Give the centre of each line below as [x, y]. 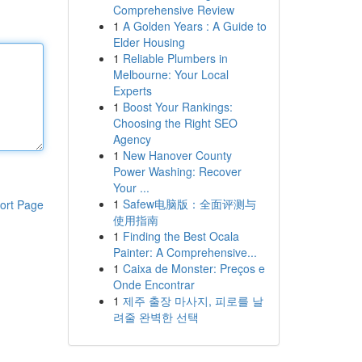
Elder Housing [149, 42]
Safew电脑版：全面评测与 [189, 204]
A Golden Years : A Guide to [194, 26]
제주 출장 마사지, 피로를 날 [193, 301]
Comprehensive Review [173, 10]
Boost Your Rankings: [177, 107]
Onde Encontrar [154, 284]
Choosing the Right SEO [175, 123]
